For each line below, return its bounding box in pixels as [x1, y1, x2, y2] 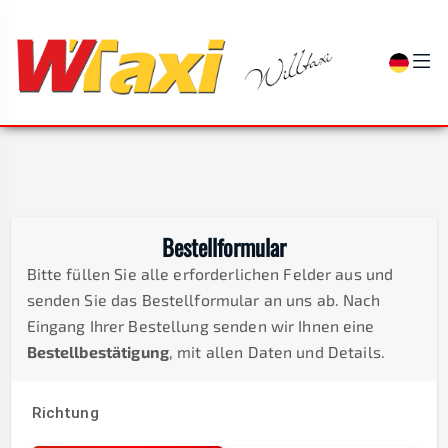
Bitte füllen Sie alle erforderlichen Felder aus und [26, 263, 394, 283]
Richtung [31, 404, 99, 423]
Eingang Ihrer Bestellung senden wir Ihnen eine [26, 315, 375, 335]
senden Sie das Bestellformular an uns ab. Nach [26, 289, 381, 309]
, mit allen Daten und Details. [168, 341, 385, 361]
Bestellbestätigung [26, 341, 169, 361]
